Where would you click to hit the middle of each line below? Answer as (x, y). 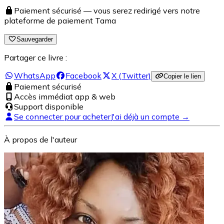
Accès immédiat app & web (65, 96)
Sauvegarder (34, 39)
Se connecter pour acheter (62, 116)
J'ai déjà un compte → (150, 116)
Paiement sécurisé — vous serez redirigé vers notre (107, 10)
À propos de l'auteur (40, 139)
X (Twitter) (131, 75)
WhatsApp (35, 75)
